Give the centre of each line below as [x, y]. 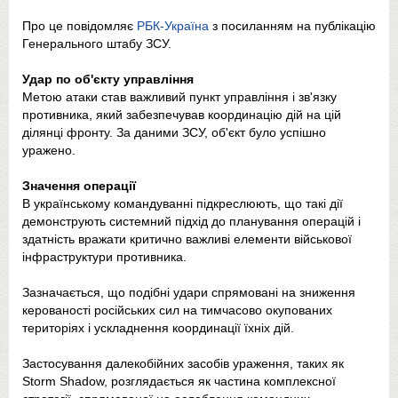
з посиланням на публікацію [292, 25]
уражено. [49, 150]
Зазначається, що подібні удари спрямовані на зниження [189, 292]
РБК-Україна [173, 25]
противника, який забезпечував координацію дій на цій [182, 114]
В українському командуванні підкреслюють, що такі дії [183, 203]
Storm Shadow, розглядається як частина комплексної [179, 381]
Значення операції [79, 185]
